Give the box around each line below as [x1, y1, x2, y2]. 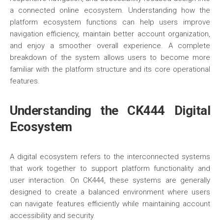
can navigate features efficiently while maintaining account [10, 199, 210, 208]
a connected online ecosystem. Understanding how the [10, 6, 210, 15]
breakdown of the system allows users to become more [10, 53, 210, 62]
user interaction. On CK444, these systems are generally [10, 176, 210, 185]
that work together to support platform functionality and [10, 164, 210, 173]
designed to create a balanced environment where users [10, 188, 210, 196]
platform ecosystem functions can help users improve [10, 18, 210, 27]
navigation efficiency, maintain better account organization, [10, 29, 210, 38]
